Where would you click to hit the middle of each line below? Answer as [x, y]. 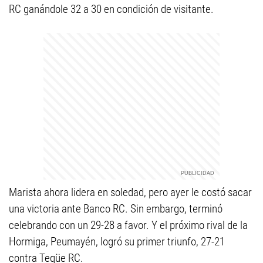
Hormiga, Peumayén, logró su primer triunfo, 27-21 [117, 242]
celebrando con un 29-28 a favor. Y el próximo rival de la [128, 225]
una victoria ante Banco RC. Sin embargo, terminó [116, 209]
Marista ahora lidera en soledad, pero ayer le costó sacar [130, 192]
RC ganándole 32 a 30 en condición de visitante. [111, 9]
